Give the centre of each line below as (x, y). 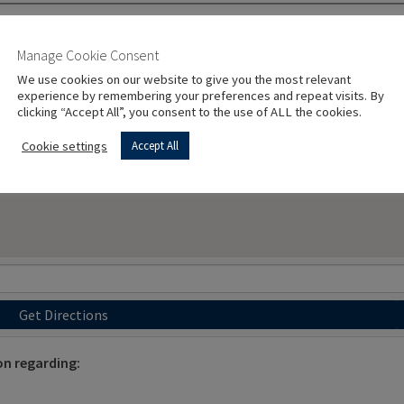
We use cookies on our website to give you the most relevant (184, 79)
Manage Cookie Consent (88, 55)
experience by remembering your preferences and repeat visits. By (201, 96)
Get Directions (63, 314)
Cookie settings (64, 146)
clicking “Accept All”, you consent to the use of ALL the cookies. (189, 112)
